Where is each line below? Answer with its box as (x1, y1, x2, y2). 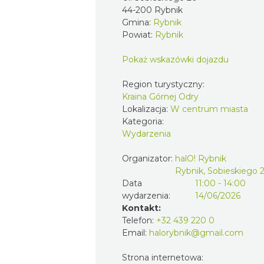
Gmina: (122, 16, 153, 28)
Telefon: (122, 214, 156, 226)
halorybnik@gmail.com (149, 227, 243, 238)
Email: (122, 227, 149, 238)
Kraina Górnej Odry (122, 91, 199, 102)
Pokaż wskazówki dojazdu (122, 54, 229, 65)
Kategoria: (122, 115, 166, 127)
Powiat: (122, 29, 155, 40)
